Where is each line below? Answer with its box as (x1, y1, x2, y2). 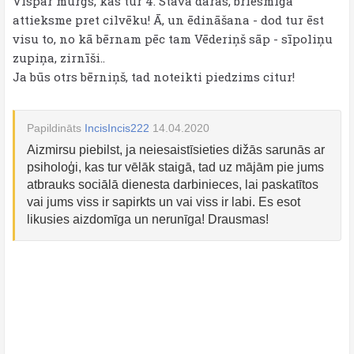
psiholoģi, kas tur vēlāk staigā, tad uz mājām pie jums (27, 160, 324, 174)
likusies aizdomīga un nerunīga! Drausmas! (27, 213, 269, 226)
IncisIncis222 (85, 122, 149, 134)
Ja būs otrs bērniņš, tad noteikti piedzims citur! (13, 69, 295, 85)
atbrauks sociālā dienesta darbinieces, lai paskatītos (27, 178, 318, 191)
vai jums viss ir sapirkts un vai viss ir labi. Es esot (27, 195, 300, 209)
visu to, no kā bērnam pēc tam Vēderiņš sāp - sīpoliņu (13, 31, 333, 47)
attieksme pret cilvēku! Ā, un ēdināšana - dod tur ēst (13, 12, 324, 28)
